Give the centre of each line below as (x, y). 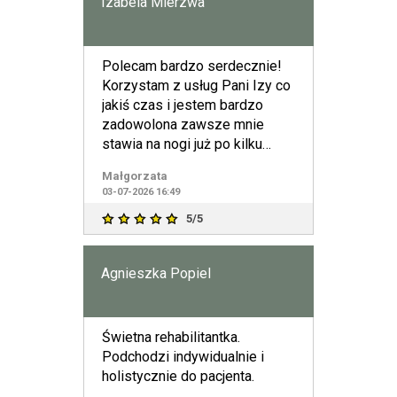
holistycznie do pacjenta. (178, 376)
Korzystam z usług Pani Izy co (196, 86)
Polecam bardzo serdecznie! (192, 66)
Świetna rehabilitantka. (171, 337)
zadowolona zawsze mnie (183, 125)
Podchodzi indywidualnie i (183, 357)
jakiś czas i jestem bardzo (183, 105)
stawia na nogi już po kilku (182, 144)
